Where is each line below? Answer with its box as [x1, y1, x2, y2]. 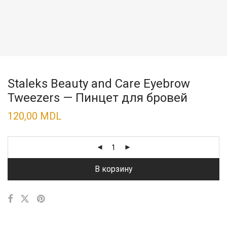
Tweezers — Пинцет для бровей [8, 91, 187, 105]
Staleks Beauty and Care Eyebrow [8, 77, 190, 91]
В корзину [94, 164, 133, 174]
